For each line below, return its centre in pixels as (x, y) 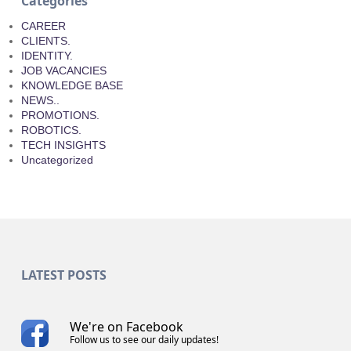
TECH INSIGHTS (63, 145)
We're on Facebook (127, 327)
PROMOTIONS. (60, 116)
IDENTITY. (47, 56)
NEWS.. (40, 101)
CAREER (43, 26)
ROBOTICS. (51, 130)
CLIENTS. (45, 41)
